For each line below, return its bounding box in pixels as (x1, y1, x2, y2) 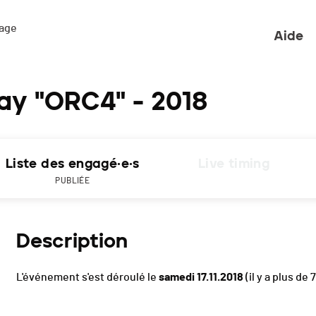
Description (16, 229, 128, 253)
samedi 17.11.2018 (159, 272, 243, 284)
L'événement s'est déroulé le (16, 272, 159, 284)
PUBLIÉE (55, 176, 90, 186)
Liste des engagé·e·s (5, 156, 140, 172)
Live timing (197, 156, 270, 172)
